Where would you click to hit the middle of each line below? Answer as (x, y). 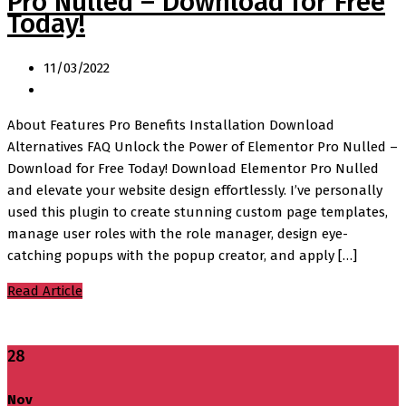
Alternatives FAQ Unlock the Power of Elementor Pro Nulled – (203, 146)
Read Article (45, 290)
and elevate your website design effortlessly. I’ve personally (195, 190)
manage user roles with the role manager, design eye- (178, 233)
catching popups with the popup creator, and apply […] (182, 255)
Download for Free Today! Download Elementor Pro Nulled (193, 168)
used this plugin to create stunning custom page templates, (198, 212)
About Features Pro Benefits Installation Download (171, 125)
